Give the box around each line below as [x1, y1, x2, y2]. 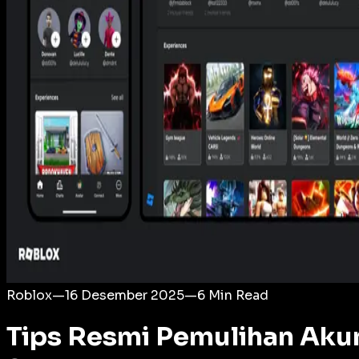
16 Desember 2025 [65, 287, 184, 304]
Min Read [205, 287, 268, 304]
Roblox [6, 287, 52, 304]
